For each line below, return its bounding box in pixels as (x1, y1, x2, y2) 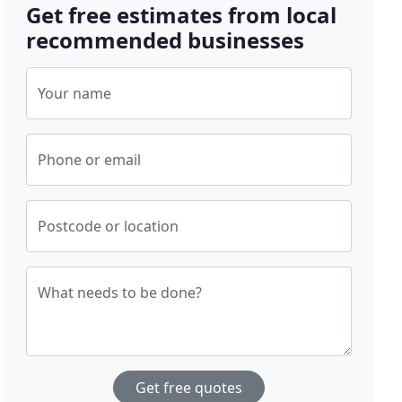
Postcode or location (38, 216, 179, 237)
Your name (38, 83, 112, 104)
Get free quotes (135, 378, 243, 398)
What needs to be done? (38, 283, 203, 303)
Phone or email (38, 150, 142, 170)
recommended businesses (26, 25, 305, 56)
